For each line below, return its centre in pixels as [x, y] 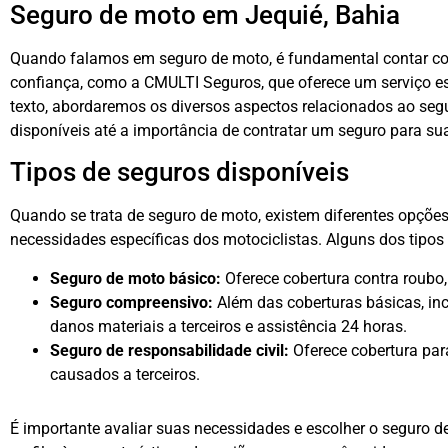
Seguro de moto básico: [135, 278]
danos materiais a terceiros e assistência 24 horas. [228, 326]
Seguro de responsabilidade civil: [169, 350]
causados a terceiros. [125, 374]
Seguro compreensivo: [131, 302]
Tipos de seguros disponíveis [179, 172]
